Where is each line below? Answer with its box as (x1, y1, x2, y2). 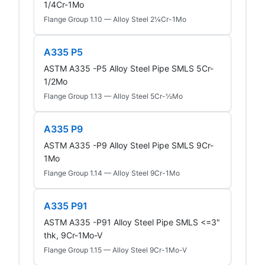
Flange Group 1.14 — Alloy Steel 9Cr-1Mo (44, 168, 180, 177)
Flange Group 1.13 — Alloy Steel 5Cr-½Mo (44, 91, 183, 101)
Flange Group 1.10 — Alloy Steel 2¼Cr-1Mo (44, 14, 186, 24)
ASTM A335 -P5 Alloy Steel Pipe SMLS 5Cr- (44, 63, 214, 73)
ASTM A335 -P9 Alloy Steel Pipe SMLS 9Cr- (44, 140, 214, 150)
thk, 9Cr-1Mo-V (44, 230, 102, 240)
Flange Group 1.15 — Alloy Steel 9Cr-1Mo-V (44, 245, 187, 254)
